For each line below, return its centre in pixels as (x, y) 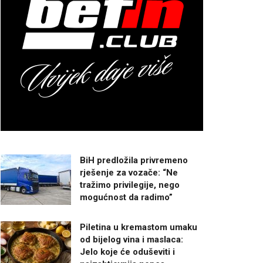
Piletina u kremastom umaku (139, 227)
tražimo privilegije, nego (130, 185)
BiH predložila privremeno (134, 160)
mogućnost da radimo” (126, 197)
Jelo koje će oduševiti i (127, 252)
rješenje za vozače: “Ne (129, 173)
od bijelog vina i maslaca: (131, 240)
